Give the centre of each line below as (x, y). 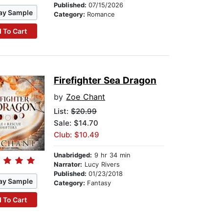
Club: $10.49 (77, 135)
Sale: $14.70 (76, 123)
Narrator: (68, 164)
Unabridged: (73, 155)
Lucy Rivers (101, 164)
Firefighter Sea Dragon (105, 81)
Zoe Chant (86, 97)
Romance (101, 14)
